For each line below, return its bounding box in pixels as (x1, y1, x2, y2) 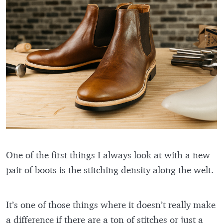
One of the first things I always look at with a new (6, 148, 210, 161)
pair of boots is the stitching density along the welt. (6, 163, 216, 176)
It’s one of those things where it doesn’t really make (6, 198, 216, 211)
